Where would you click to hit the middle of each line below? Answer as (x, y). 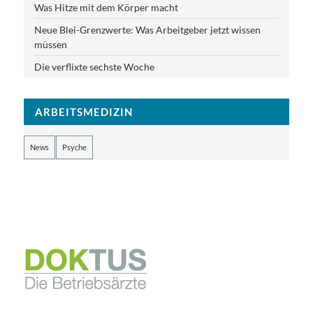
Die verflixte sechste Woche (94, 66)
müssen (50, 44)
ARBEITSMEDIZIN (83, 111)
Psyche (74, 147)
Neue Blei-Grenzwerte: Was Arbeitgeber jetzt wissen (147, 29)
